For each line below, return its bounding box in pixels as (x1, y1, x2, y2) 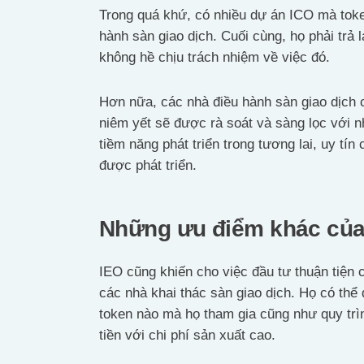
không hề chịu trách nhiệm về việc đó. (99, 49, 330, 65)
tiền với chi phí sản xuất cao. (99, 327, 275, 344)
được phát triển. (99, 157, 197, 173)
